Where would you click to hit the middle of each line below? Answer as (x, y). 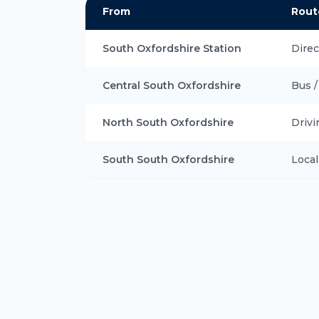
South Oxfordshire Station (172, 48)
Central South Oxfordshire (172, 85)
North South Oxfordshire (168, 122)
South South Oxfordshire (168, 159)
